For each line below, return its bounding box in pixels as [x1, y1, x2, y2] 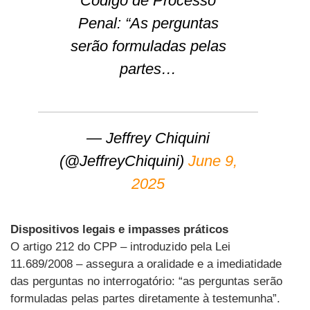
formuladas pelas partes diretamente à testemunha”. [10, 291, 280, 305]
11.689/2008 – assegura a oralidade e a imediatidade [10, 257, 282, 271]
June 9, [188, 152, 237, 170]
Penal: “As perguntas [77, 14, 219, 32]
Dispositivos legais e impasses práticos [10, 222, 228, 236]
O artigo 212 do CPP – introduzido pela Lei [10, 239, 230, 253]
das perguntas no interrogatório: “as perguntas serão [10, 274, 282, 288]
